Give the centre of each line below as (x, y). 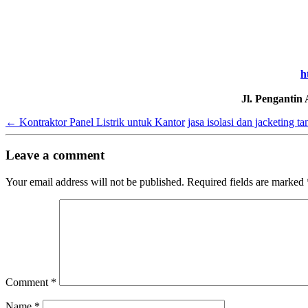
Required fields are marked (247, 181)
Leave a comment (55, 155)
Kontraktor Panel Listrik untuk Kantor (101, 122)
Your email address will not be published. (95, 181)
